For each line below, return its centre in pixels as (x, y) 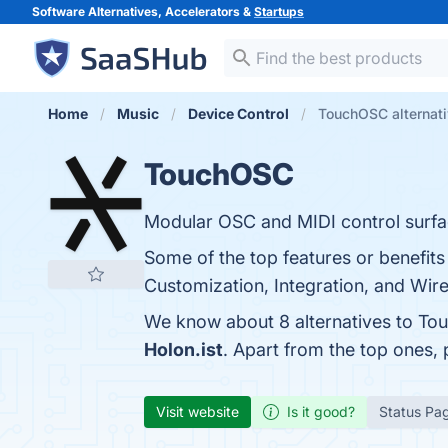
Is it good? (321, 411)
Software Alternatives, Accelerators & (143, 11)
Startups (279, 11)
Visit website (197, 411)
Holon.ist (183, 349)
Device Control (238, 113)
